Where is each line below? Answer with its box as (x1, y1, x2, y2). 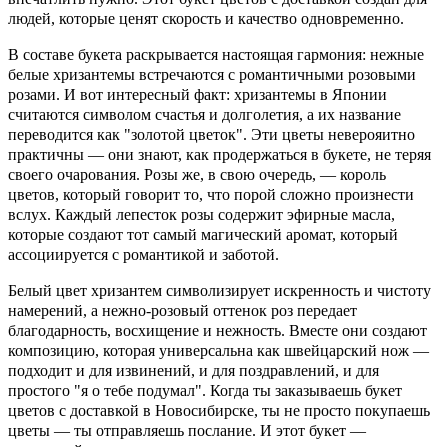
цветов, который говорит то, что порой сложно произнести (8, 185, 414, 203)
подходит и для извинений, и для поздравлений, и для (8, 361, 379, 379)
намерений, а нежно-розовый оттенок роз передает (8, 301, 357, 319)
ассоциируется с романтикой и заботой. (8, 245, 279, 263)
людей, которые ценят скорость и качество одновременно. (8, 9, 404, 27)
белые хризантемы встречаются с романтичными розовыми (8, 65, 416, 83)
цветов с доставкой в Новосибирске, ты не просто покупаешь (8, 401, 430, 419)
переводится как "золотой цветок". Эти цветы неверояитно (8, 125, 415, 143)
